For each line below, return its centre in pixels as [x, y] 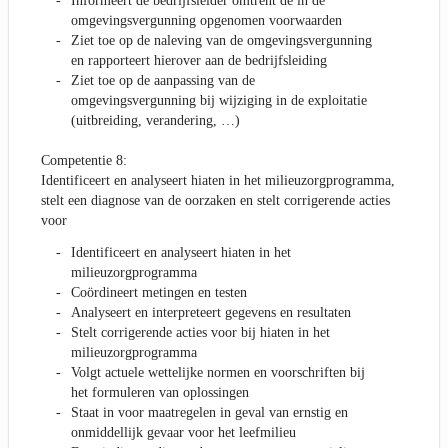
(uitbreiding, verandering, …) [155, 121]
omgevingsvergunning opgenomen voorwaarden [206, 21]
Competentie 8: [84, 161]
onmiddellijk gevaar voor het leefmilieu [183, 433]
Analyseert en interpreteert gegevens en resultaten [211, 313]
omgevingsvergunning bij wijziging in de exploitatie [219, 101]
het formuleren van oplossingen [160, 393]
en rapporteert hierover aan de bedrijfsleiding [199, 61]
